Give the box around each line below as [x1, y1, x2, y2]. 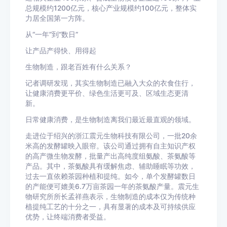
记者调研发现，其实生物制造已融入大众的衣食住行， [25, 79, 196, 87]
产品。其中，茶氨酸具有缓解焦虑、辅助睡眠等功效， [25, 162, 196, 170]
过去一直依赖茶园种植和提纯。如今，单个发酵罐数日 [25, 172, 196, 180]
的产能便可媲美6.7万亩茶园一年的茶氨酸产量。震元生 [25, 182, 199, 191]
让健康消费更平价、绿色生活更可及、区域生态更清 [25, 89, 188, 97]
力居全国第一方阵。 [25, 14, 89, 22]
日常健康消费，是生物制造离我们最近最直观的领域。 [25, 116, 196, 124]
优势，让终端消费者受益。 [25, 213, 110, 221]
